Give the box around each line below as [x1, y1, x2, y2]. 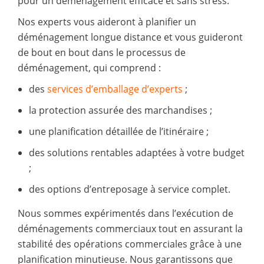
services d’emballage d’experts [44, 82, 183, 95]
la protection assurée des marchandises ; [28, 103, 212, 117]
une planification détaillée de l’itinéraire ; [28, 124, 209, 138]
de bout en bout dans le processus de [18, 45, 186, 59]
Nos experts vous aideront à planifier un [18, 15, 196, 28]
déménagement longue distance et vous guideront [18, 30, 243, 44]
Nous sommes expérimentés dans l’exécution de [18, 206, 233, 220]
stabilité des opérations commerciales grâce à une [18, 237, 242, 250]
